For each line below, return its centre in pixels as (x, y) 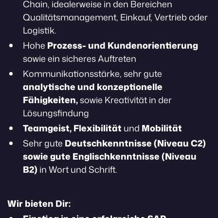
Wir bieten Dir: (39, 203)
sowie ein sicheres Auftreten (80, 58)
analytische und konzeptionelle (93, 87)
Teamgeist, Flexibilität (73, 128)
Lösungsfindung (56, 113)
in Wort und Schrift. (78, 169)
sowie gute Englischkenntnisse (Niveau (110, 156)
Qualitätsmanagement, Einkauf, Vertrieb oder (115, 17)
